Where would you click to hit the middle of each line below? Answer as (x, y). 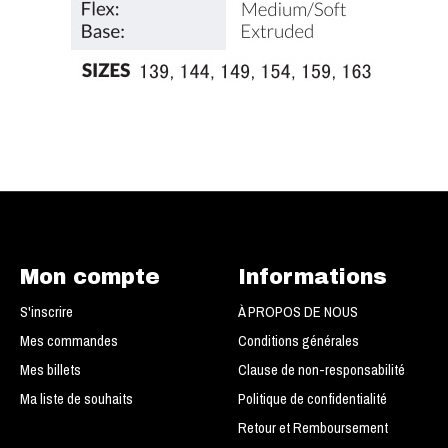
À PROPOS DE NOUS (297, 311)
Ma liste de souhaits (76, 399)
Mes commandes (68, 340)
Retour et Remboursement (312, 428)
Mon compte (89, 276)
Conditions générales (298, 340)
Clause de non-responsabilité (321, 370)
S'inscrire (46, 311)
